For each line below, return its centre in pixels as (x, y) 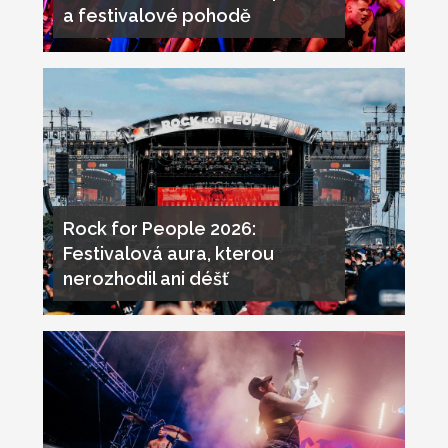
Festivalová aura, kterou (168, 254)
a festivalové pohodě (156, 16)
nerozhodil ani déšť (145, 279)
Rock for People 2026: (159, 229)
